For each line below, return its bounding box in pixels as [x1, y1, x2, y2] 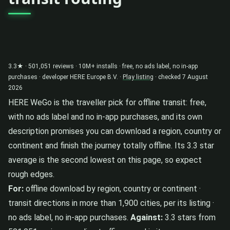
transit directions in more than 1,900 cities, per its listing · [8, 198, 214, 208]
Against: [130, 212, 163, 222]
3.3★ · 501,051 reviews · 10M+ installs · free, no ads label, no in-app [8, 62, 198, 70]
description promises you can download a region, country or [8, 126, 221, 136]
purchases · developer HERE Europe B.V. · [8, 73, 123, 81]
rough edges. [8, 169, 54, 179]
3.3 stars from [163, 212, 216, 222]
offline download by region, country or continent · [24, 183, 201, 194]
